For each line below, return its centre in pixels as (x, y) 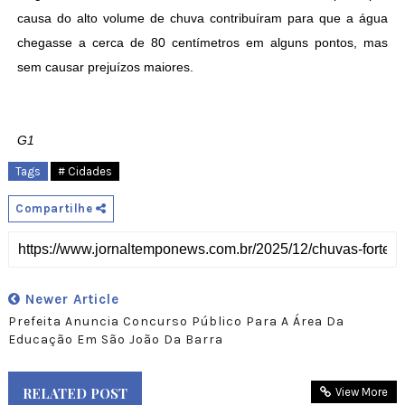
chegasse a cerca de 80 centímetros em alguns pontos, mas (202, 43)
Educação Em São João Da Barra (115, 340)
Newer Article (70, 300)
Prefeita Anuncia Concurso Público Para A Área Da (176, 322)
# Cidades (85, 172)
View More (362, 392)
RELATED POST (75, 394)
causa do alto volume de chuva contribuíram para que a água (202, 19)
